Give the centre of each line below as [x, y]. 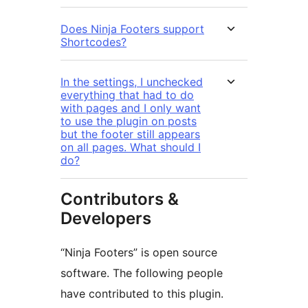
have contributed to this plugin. [142, 294]
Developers [106, 219]
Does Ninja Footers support [132, 29]
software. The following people [142, 273]
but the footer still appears [130, 134]
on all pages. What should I [131, 147]
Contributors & [120, 199]
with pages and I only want [131, 108]
